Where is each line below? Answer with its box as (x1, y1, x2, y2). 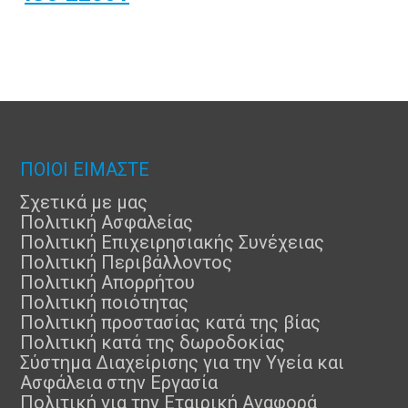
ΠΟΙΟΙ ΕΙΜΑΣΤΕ (20, 158, 149, 180)
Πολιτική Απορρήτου (20, 271, 195, 293)
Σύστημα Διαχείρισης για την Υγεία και (20, 352, 344, 373)
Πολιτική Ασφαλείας (20, 211, 193, 233)
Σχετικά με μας (20, 191, 148, 213)
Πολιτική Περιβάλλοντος (20, 251, 232, 273)
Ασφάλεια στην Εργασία (20, 372, 218, 393)
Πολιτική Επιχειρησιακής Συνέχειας (20, 231, 324, 253)
